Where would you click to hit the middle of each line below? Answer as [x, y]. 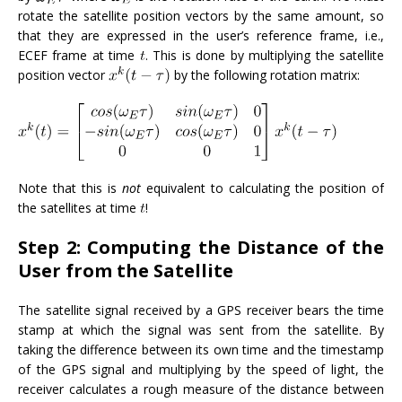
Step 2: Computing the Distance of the [201, 247]
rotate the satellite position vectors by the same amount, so [201, 16]
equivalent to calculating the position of [262, 188]
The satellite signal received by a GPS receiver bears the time [201, 310]
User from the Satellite [126, 270]
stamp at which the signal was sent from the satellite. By [201, 329]
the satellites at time [79, 207]
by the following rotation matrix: [265, 75]
